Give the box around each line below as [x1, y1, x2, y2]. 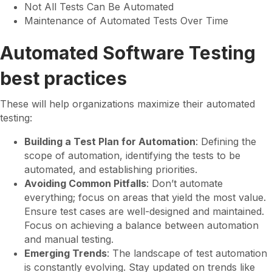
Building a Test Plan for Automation [24, 135, 195, 148]
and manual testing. [24, 233, 114, 245]
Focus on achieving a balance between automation [24, 219, 259, 231]
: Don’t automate [146, 177, 223, 189]
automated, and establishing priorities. [24, 163, 197, 175]
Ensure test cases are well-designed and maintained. [24, 205, 264, 217]
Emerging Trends [24, 247, 107, 259]
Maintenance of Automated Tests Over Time [24, 15, 228, 27]
